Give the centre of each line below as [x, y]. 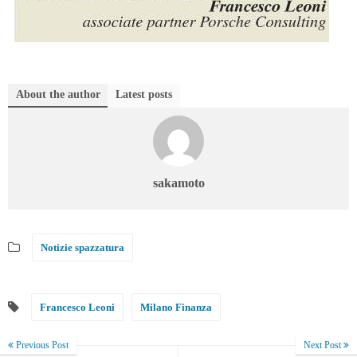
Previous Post [41, 345]
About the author [58, 94]
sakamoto [178, 183]
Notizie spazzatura [82, 247]
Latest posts [144, 94]
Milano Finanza [176, 307]
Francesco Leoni [77, 307]
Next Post [324, 345]
